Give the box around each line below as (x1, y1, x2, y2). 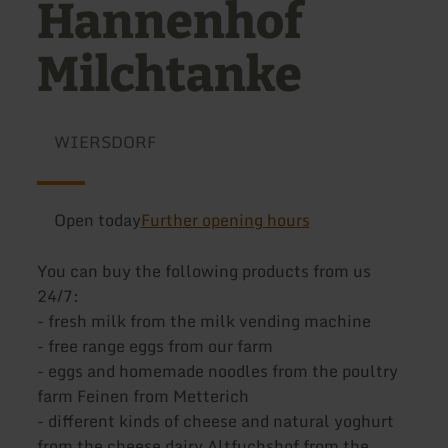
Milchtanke (37, 46, 303, 105)
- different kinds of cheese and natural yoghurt (37, 408, 395, 435)
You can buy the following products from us (37, 258, 372, 285)
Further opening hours (140, 207, 310, 233)
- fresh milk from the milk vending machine (37, 308, 372, 335)
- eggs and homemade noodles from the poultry (37, 358, 399, 385)
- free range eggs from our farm (37, 333, 274, 360)
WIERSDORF (53, 129, 156, 156)
